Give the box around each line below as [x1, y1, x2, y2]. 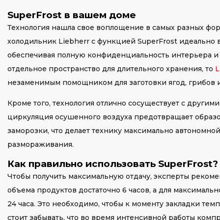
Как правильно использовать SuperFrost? [7, 158, 218, 169]
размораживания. [7, 140, 74, 149]
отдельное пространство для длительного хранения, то [7, 64, 215, 73]
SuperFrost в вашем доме [7, 9, 136, 21]
